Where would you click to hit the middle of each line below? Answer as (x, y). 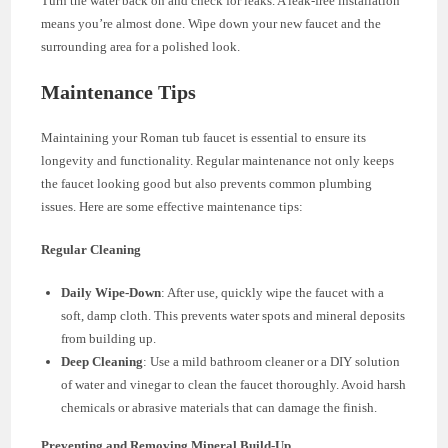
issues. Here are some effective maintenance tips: (172, 206)
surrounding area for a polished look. (141, 46)
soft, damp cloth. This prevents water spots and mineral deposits (233, 315)
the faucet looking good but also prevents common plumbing (207, 183)
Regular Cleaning (91, 249)
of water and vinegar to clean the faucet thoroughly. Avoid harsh (234, 384)
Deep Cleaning (102, 361)
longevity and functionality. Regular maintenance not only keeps (218, 160)
